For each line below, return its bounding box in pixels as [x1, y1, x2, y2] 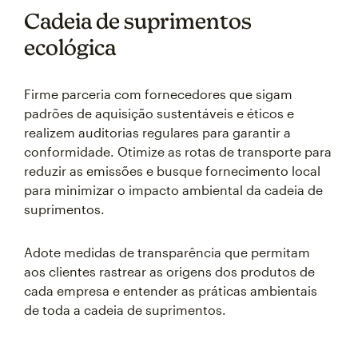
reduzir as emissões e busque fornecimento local [24, 163, 320, 178]
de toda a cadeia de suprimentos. [24, 302, 226, 317]
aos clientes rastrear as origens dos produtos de [24, 264, 315, 279]
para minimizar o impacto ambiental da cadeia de [24, 182, 323, 197]
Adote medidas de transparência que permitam [24, 245, 310, 260]
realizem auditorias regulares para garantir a [24, 125, 291, 140]
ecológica [24, 34, 116, 60]
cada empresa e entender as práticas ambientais [24, 283, 317, 298]
